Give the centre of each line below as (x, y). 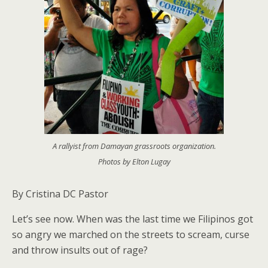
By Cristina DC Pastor (60, 194)
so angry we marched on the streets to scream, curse (131, 234)
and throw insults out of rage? (80, 250)
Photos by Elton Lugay (134, 162)
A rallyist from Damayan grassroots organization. (134, 146)
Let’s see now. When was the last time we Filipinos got (133, 219)
